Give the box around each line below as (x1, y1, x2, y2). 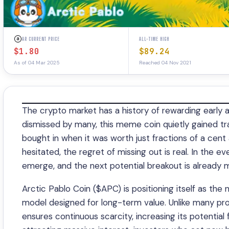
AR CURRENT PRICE (22, 36, 60, 42)
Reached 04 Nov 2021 (139, 59, 191, 66)
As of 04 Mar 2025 (14, 59, 60, 66)
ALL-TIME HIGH (139, 36, 169, 42)
